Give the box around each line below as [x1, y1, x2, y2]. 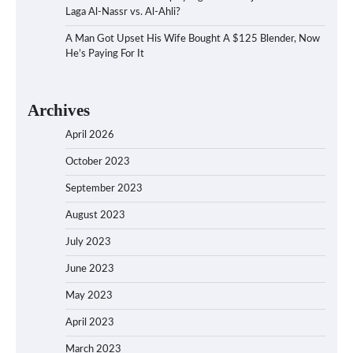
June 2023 [65, 264, 114, 275]
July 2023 [65, 237, 111, 248]
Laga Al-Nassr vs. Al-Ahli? [65, 7, 180, 18]
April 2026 [65, 130, 114, 141]
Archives [28, 101, 90, 120]
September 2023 [65, 184, 143, 195]
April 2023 [65, 318, 114, 329]
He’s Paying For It [65, 49, 144, 60]
